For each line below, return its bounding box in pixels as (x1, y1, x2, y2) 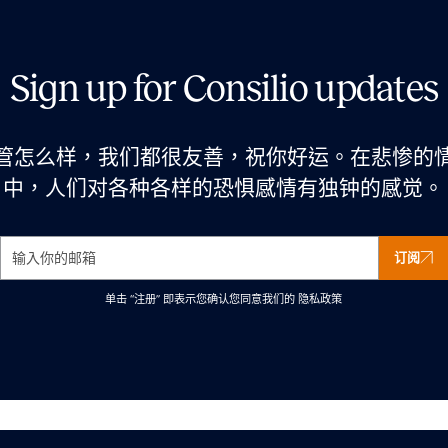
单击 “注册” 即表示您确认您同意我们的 (105, 291, 299, 306)
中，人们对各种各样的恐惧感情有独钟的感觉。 (3, 174, 445, 200)
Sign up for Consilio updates (9, 67, 439, 109)
